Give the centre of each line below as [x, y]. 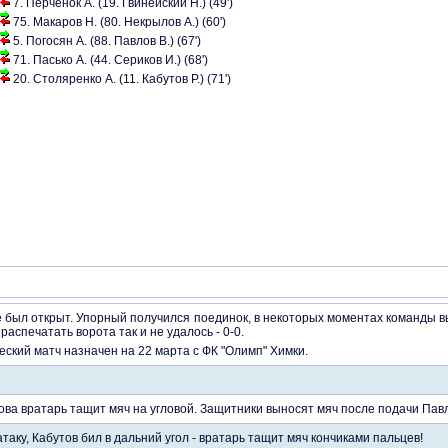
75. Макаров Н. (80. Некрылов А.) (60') [119, 22]
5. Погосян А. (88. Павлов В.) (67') [107, 41]
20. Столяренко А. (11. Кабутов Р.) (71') [122, 79]
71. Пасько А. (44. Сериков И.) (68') [110, 60]
